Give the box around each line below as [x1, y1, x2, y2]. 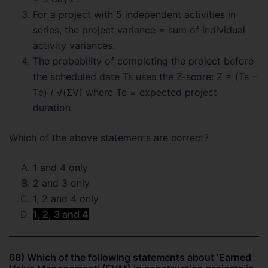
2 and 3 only [33, 177, 90, 189]
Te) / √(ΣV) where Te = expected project [33, 86, 217, 98]
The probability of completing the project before [33, 55, 254, 67]
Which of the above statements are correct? [9, 132, 209, 144]
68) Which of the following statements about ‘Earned [9, 251, 251, 263]
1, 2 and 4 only [33, 193, 99, 205]
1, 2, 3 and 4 [33, 208, 89, 220]
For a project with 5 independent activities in [33, 8, 236, 20]
